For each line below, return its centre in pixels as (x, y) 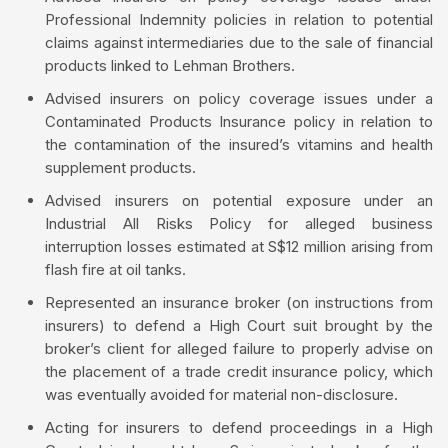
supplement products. (120, 168)
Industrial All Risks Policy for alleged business (239, 224)
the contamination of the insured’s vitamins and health (239, 145)
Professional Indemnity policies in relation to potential (239, 20)
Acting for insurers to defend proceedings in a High (239, 428)
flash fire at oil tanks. (115, 270)
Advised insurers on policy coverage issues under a (239, 99)
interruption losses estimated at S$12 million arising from (239, 247)
